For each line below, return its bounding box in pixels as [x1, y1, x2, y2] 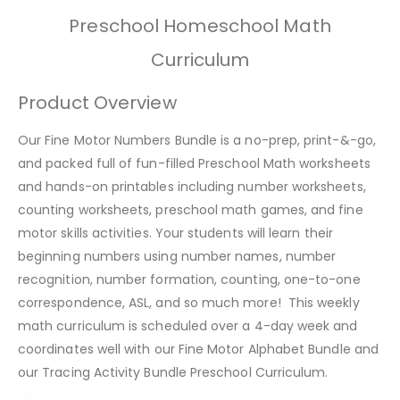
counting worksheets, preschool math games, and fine [18, 200, 363, 219]
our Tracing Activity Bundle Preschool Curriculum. [18, 362, 332, 381]
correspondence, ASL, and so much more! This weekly [18, 293, 360, 312]
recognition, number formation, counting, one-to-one [18, 270, 361, 288]
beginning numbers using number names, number [18, 246, 337, 265]
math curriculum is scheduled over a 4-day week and [18, 316, 358, 335]
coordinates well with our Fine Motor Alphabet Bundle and [18, 339, 379, 358]
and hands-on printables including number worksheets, [18, 177, 366, 196]
